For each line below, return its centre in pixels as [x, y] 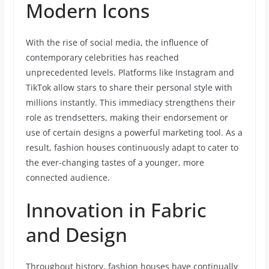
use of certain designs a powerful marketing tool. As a [134, 132]
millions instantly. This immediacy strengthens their [130, 102]
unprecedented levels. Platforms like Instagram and [130, 72]
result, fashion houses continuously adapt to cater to [132, 147]
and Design [76, 234]
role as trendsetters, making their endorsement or [127, 117]
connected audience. [68, 177]
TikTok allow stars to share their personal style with [129, 87]
